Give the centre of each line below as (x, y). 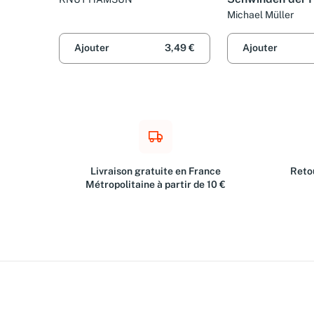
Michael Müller (260, 15)
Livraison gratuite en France (156, 171)
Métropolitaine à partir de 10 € (156, 184)
